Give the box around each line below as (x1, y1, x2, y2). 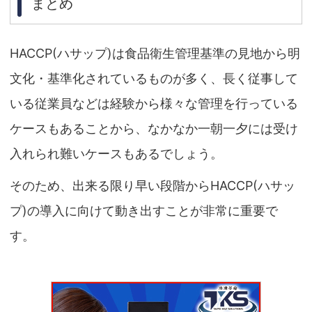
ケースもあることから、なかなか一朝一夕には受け (10, 121, 298, 136)
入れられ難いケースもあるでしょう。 (10, 146, 223, 162)
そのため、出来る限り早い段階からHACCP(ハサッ (10, 178, 295, 194)
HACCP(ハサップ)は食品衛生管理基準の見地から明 (10, 46, 300, 61)
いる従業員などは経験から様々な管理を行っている (10, 96, 298, 111)
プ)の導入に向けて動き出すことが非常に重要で (10, 203, 278, 219)
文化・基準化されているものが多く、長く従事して (10, 71, 298, 86)
